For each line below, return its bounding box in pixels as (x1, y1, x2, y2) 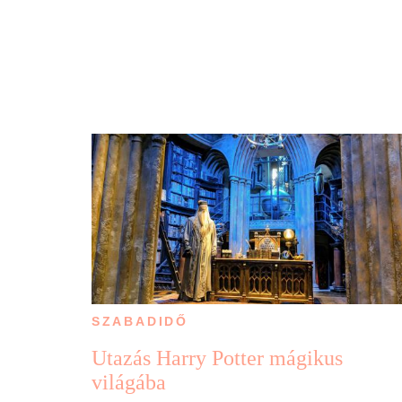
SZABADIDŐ (91, 314, 188, 329)
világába (91, 371, 166, 395)
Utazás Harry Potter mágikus (91, 346, 343, 371)
